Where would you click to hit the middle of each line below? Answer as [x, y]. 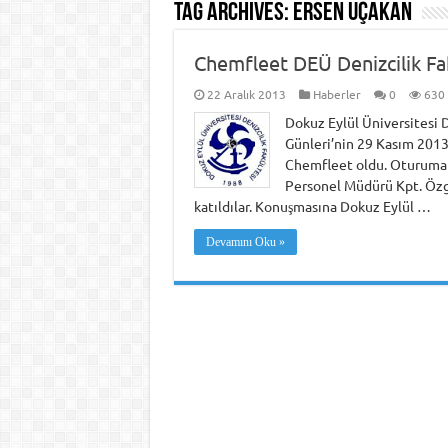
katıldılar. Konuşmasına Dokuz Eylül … [312, 206]
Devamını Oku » [245, 242]
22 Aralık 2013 [246, 94]
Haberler [336, 94]
